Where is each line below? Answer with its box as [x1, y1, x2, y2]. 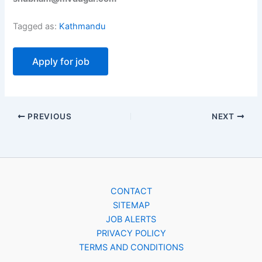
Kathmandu [59, 21, 106, 32]
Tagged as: [13, 21, 60, 32]
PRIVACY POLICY [96, 228, 166, 239]
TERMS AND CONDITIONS [78, 242, 184, 253]
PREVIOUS [25, 112, 72, 122]
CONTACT [110, 186, 152, 197]
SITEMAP [112, 200, 150, 211]
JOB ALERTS [106, 214, 156, 225]
